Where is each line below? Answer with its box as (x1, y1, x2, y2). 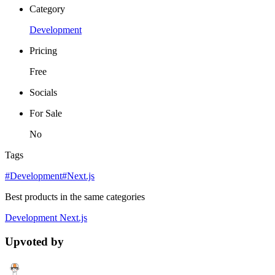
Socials (29, 87, 57, 98)
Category (29, 3, 65, 14)
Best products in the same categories (5, 191, 145, 202)
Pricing (29, 45, 57, 56)
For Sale (29, 107, 62, 118)
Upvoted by (5, 234, 64, 248)
